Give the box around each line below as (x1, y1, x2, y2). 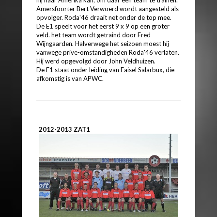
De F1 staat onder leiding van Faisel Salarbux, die (36, 65, 174, 74)
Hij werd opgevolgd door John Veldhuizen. (36, 57, 155, 65)
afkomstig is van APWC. (36, 74, 104, 82)
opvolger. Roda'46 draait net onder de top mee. (36, 13, 171, 21)
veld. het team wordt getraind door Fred (36, 31, 151, 39)
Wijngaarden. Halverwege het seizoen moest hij (36, 39, 169, 47)
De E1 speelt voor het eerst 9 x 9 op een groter (36, 22, 170, 30)
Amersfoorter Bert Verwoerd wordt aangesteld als (36, 4, 179, 13)
